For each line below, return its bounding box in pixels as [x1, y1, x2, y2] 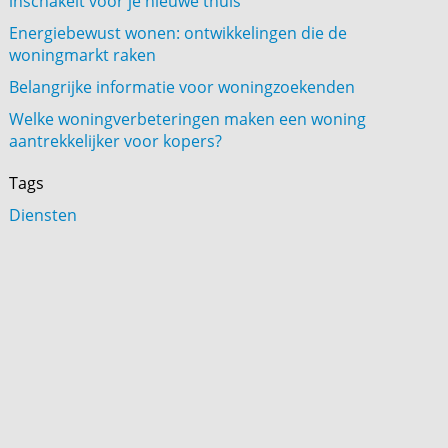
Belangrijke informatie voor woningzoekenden [9, 76, 356, 98]
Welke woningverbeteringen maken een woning [9, 108, 367, 130]
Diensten [9, 204, 78, 226]
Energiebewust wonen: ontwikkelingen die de [9, 22, 348, 44]
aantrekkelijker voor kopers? [9, 130, 223, 152]
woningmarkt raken [9, 44, 157, 66]
